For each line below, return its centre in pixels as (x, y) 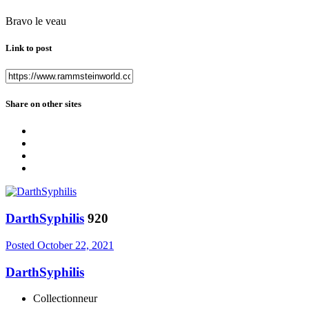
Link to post (29, 48)
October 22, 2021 (76, 245)
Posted (21, 245)
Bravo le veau (36, 21)
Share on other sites (43, 104)
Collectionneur (65, 299)
